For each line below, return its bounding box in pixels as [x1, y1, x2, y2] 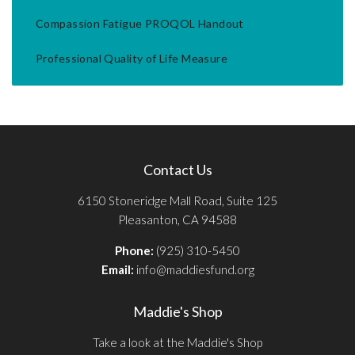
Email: [101, 262, 136, 277]
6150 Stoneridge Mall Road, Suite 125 [78, 193, 277, 208]
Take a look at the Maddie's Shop [93, 335, 262, 350]
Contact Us [143, 161, 212, 179]
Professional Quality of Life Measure [36, 52, 228, 66]
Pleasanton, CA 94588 [118, 212, 237, 227]
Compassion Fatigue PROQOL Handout [36, 17, 244, 31]
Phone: [115, 243, 154, 258]
